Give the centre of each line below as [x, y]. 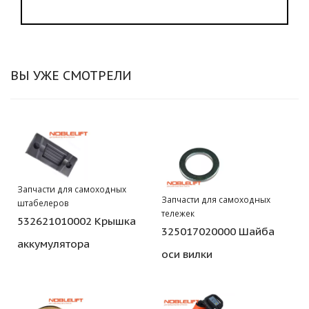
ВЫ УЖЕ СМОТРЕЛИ [71, 76]
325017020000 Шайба [218, 231]
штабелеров [43, 203]
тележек [178, 213]
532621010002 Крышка [77, 221]
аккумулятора [53, 244]
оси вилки [187, 254]
